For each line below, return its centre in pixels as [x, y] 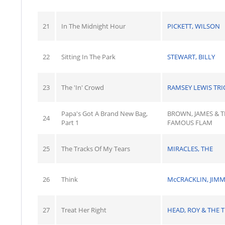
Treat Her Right [84, 210]
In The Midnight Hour [93, 26]
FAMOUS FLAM [190, 123]
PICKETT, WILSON [194, 26]
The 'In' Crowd [83, 87]
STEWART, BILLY [191, 57]
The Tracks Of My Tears [96, 149]
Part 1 [70, 123]
